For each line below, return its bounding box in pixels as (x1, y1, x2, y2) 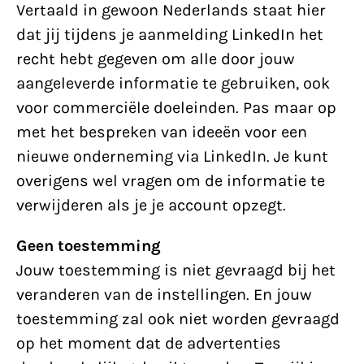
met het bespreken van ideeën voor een (16, 123, 307, 141)
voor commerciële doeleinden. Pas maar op (16, 98, 336, 117)
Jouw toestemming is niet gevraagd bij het (16, 261, 336, 279)
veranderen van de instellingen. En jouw (16, 285, 312, 304)
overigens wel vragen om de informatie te (16, 171, 325, 190)
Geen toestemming (16, 236, 161, 255)
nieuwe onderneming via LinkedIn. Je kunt (16, 147, 328, 166)
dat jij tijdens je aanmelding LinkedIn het (16, 25, 323, 44)
